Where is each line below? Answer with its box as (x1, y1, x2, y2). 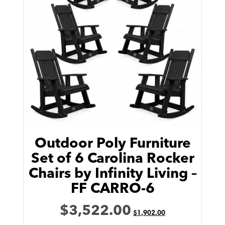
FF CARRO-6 (70, 182, 155, 196)
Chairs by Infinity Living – (28, 167, 197, 181)
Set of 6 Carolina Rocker (31, 152, 194, 166)
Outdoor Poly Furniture (34, 137, 191, 151)
